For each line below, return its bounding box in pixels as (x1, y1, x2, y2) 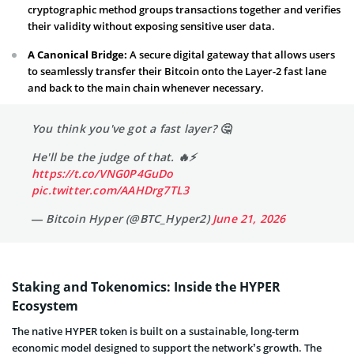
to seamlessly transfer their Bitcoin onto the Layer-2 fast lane (28, 63, 326, 78)
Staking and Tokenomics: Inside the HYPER (12, 277, 281, 296)
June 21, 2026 (213, 210, 286, 226)
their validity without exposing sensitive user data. (28, 18, 275, 33)
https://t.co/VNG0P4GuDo (32, 165, 174, 181)
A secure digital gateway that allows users (127, 47, 335, 62)
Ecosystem (12, 296, 78, 314)
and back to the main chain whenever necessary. (28, 80, 264, 95)
